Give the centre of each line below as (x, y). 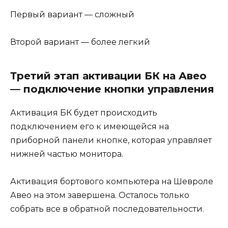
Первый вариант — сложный (72, 14)
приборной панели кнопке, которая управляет (111, 140)
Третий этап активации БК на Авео (108, 76)
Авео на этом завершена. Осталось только (100, 195)
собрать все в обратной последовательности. (107, 209)
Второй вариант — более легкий (80, 42)
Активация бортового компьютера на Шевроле (112, 182)
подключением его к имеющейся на (90, 126)
